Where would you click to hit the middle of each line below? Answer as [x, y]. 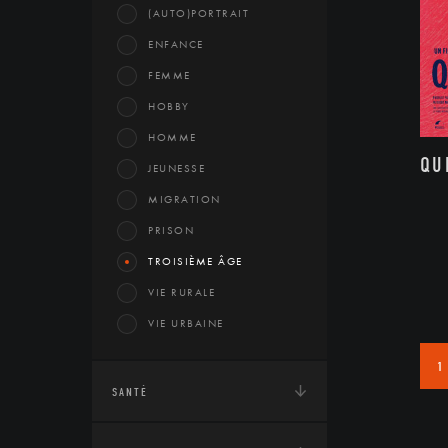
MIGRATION [184, 199]
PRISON [171, 230]
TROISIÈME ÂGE [195, 261]
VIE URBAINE [186, 323]
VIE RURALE [181, 292]
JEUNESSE [176, 168]
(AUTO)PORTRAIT [198, 13]
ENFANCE [176, 44]
